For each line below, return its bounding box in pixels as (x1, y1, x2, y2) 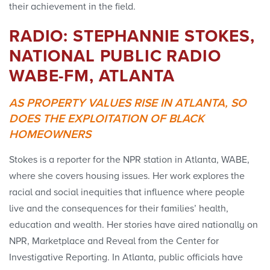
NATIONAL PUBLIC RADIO (9, 48, 221, 66)
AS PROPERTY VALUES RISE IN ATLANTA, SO (9, 98, 246, 110)
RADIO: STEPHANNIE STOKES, (9, 28, 255, 46)
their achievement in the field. (9, 2, 136, 12)
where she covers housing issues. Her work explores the (9, 171, 245, 181)
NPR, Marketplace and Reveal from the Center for (9, 236, 219, 246)
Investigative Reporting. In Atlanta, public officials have (9, 253, 243, 263)
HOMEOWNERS (9, 129, 91, 141)
